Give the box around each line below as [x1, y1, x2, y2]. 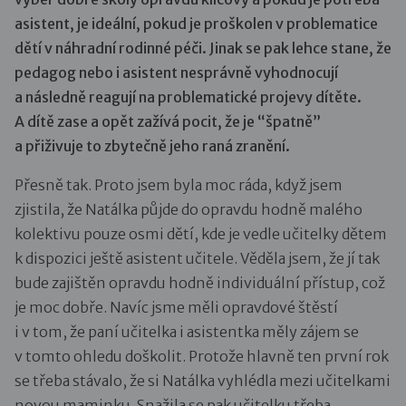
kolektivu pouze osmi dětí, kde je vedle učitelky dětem [14, 224, 387, 243]
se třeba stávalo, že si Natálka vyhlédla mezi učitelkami [14, 371, 391, 390]
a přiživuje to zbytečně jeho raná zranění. [14, 136, 290, 155]
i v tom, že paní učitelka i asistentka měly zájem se [14, 322, 359, 341]
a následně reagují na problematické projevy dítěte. [14, 87, 362, 106]
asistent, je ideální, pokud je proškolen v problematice [14, 14, 378, 33]
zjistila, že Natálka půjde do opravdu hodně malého [14, 199, 362, 218]
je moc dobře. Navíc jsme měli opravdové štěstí [14, 297, 338, 316]
